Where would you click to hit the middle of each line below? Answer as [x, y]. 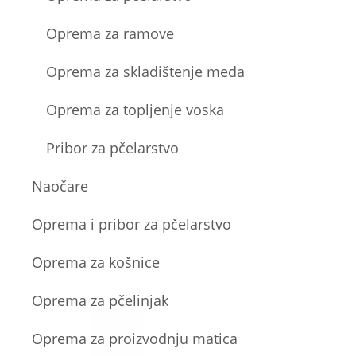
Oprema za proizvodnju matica [135, 338]
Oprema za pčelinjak [101, 300]
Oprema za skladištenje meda [146, 71]
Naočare [60, 186]
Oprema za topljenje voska [135, 109]
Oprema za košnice [96, 262]
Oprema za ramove [110, 33]
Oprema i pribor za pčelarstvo [132, 224]
